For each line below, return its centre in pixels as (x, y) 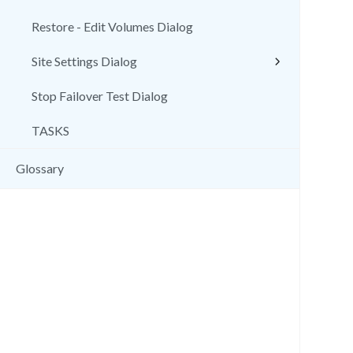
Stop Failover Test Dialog (100, 96)
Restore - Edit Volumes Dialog (112, 26)
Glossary (40, 168)
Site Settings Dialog (84, 61)
